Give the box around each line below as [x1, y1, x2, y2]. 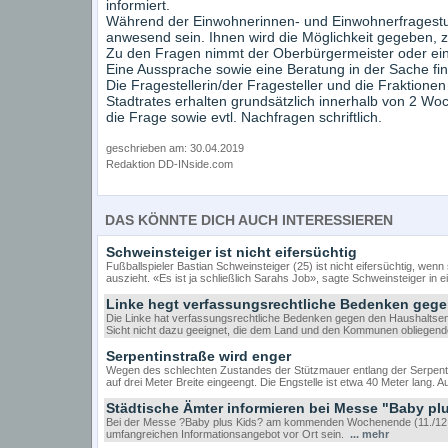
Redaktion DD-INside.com [105, 158, 233, 170]
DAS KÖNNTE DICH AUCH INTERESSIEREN [104, 212, 393, 228]
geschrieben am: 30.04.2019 [105, 142, 244, 154]
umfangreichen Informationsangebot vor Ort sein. [105, 428, 350, 440]
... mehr [349, 428, 389, 440]
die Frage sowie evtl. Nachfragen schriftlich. [105, 109, 382, 125]
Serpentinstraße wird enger [105, 348, 291, 364]
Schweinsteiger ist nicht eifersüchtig [105, 244, 357, 260]
